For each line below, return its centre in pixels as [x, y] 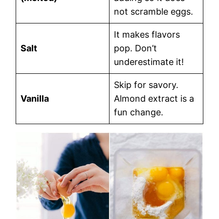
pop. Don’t [135, 48]
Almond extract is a [154, 99]
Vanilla [35, 99]
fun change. [139, 112]
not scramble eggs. [153, 11]
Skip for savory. [146, 85]
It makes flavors [147, 34]
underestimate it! [149, 62]
